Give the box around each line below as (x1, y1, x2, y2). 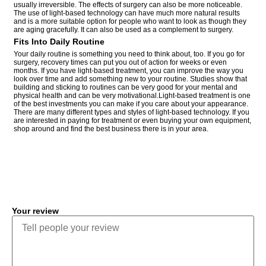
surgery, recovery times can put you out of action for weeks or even (14, 58, 227, 66)
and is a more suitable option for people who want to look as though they (14, 17, 246, 26)
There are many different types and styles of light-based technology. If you (14, 107, 249, 116)
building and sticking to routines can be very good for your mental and (14, 83, 237, 91)
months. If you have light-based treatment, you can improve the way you (14, 66, 243, 75)
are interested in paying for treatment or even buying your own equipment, (14, 116, 251, 125)
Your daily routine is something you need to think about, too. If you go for (14, 49, 245, 58)
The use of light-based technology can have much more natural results (14, 8, 240, 17)
